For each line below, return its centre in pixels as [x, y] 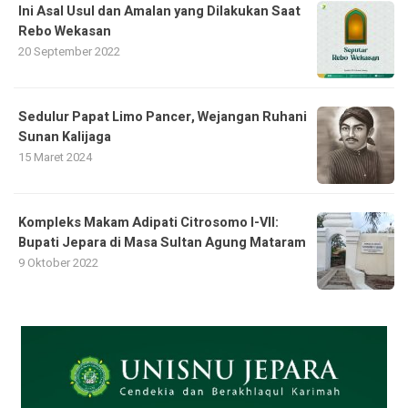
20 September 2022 [69, 51]
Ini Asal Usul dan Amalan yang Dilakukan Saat [159, 11]
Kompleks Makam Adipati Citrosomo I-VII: [148, 223]
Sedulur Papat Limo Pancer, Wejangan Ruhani [163, 117]
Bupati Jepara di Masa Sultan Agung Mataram [162, 243]
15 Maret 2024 [55, 157]
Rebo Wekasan [65, 31]
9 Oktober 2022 [58, 263]
